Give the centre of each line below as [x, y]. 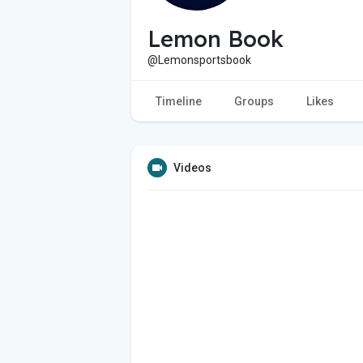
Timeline [179, 101]
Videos [192, 167]
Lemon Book [216, 38]
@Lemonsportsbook [199, 60]
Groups [254, 101]
